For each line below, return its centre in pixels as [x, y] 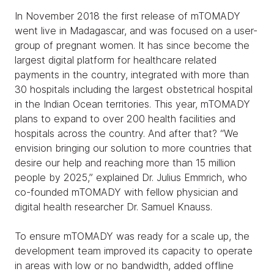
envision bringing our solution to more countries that [133, 148]
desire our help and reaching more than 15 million [125, 162]
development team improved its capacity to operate [134, 250]
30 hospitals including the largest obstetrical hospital [134, 89]
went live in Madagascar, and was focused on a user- [136, 30]
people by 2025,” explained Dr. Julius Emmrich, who [131, 177]
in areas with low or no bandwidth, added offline [124, 265]
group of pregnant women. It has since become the [132, 45]
